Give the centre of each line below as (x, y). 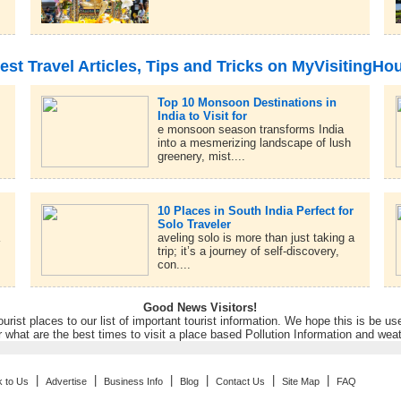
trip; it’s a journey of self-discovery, (248, 251)
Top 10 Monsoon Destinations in (247, 103)
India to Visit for (202, 116)
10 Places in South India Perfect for (255, 210)
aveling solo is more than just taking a (256, 237)
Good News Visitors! (200, 307)
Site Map (301, 381)
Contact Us (241, 381)
